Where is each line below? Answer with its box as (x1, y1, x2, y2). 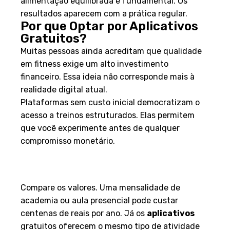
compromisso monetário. (21, 136, 115, 146)
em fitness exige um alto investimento (21, 59, 168, 69)
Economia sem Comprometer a (21, 148, 204, 163)
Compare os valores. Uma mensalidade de (21, 182, 180, 193)
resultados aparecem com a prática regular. (21, 8, 187, 18)
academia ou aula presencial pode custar (21, 195, 178, 205)
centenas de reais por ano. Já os (21, 208, 147, 218)
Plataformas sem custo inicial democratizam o (21, 97, 200, 107)
